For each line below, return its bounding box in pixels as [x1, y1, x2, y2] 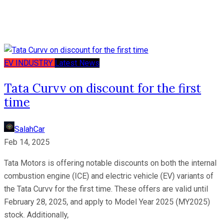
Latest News [55, 58, 100, 68]
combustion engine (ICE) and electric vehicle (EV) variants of [4, 171, 214, 181]
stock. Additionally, [4, 210, 69, 220]
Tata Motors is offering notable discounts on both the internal [4, 158, 217, 168]
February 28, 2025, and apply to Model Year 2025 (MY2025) [4, 197, 210, 207]
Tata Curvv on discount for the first [4, 81, 201, 97]
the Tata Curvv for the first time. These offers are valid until [4, 184, 208, 194]
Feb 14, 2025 [4, 137, 50, 147]
